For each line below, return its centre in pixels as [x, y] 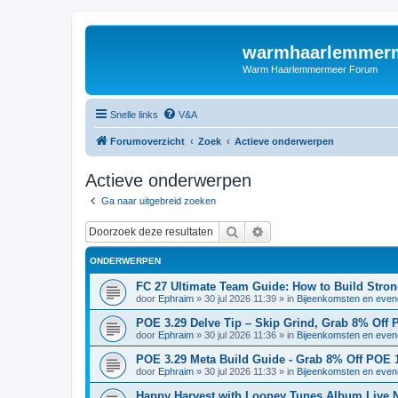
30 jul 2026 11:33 [240, 371]
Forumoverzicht [147, 141]
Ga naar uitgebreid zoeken [159, 200]
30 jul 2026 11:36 [240, 335]
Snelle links [134, 114]
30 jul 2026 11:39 [240, 298]
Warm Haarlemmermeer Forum [310, 69]
